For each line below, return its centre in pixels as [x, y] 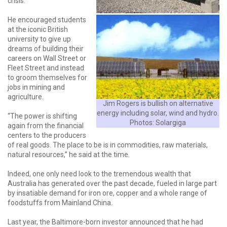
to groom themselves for [47, 78]
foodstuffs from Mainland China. [60, 203]
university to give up [39, 39]
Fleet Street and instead [46, 68]
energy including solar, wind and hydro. [158, 113]
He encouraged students [47, 20]
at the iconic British [38, 29]
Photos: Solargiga [158, 123]
